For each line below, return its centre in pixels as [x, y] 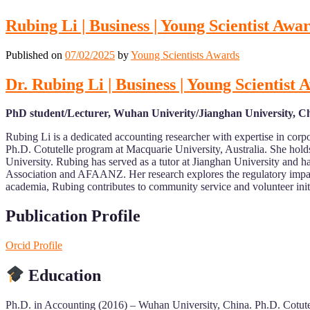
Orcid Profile [34, 246]
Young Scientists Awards [185, 55]
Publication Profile [73, 216]
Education [67, 275]
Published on [35, 55]
